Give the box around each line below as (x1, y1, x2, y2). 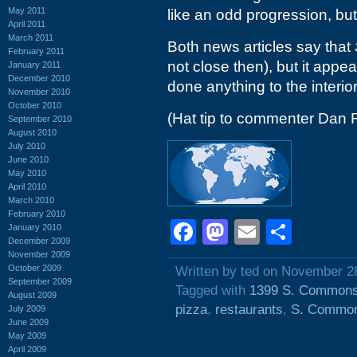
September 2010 (8, 113, 72, 124)
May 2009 (8, 330, 46, 340)
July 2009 (8, 303, 45, 313)
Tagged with (175, 283, 249, 298)
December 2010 (8, 73, 70, 83)
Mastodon (228, 218, 341, 246)
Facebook (196, 218, 309, 246)
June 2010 (8, 154, 49, 164)
